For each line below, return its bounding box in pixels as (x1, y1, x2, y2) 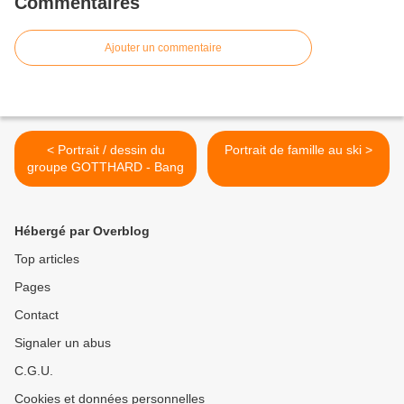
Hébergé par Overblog (14, 223, 150, 238)
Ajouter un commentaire (105, 41, 222, 54)
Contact (14, 307, 59, 322)
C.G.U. (14, 363, 53, 378)
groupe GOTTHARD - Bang (27, 159, 184, 174)
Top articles (14, 251, 79, 266)
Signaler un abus (14, 335, 111, 350)
